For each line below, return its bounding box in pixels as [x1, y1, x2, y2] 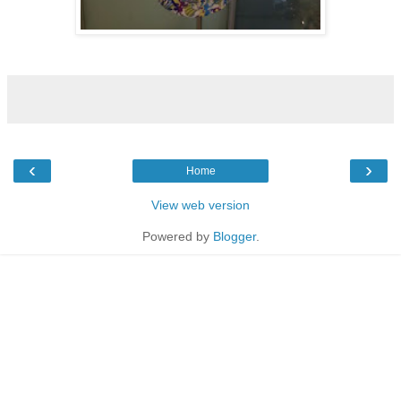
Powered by [141, 228, 213, 243]
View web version [151, 197, 250, 212]
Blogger [212, 228, 256, 243]
